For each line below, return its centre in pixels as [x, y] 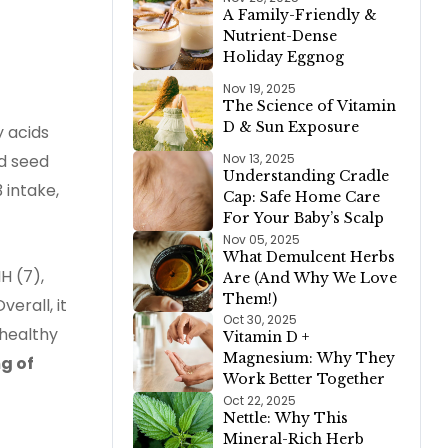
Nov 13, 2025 [259, 159]
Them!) [250, 298]
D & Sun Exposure [291, 127]
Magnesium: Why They [309, 358]
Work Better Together [304, 379]
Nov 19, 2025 [260, 89]
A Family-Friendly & [300, 15]
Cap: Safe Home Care [302, 197]
